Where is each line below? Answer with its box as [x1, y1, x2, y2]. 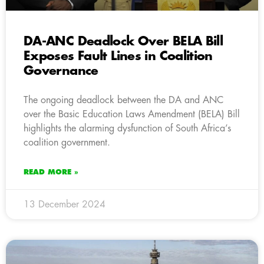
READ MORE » [24, 168, 78, 176]
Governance [24, 64, 98, 77]
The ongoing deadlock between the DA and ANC [24, 95, 223, 105]
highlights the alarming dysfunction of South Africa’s [24, 123, 231, 133]
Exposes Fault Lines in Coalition [24, 49, 213, 62]
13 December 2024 [24, 199, 105, 209]
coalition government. [24, 137, 110, 147]
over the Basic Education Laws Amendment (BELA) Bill [24, 109, 240, 119]
